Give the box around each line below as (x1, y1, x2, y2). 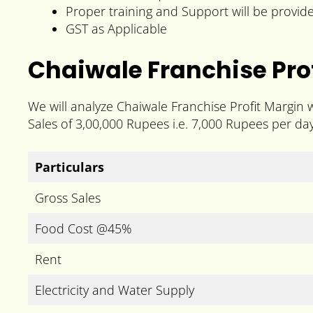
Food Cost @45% (35, 219, 132, 237)
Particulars (35, 158, 104, 175)
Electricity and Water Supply (35, 281, 194, 298)
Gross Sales (35, 189, 101, 206)
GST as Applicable (66, 20, 167, 37)
